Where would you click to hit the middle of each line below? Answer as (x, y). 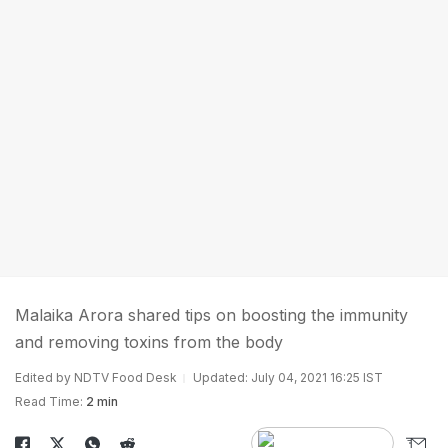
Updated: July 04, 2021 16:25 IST (288, 377)
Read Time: (49, 401)
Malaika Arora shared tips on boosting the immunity (211, 315)
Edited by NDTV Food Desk (96, 377)
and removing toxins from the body (149, 342)
